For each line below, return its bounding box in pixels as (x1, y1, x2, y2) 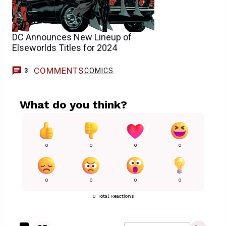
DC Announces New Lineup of (12, 31, 132, 42)
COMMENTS (33, 65, 84, 76)
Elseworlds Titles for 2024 (12, 42, 117, 53)
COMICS (84, 66, 114, 75)
